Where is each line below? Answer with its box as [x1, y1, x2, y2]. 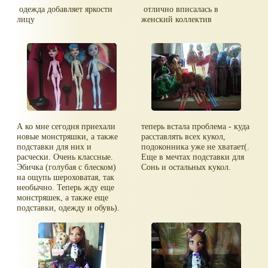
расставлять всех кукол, [141, 131, 226, 141]
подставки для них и [17, 141, 92, 151]
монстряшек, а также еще [17, 192, 109, 202]
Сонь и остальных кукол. [141, 162, 232, 172]
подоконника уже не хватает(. [141, 141, 250, 151]
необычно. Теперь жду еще [17, 182, 115, 192]
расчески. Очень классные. [17, 151, 114, 162]
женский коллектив [141, 14, 212, 25]
